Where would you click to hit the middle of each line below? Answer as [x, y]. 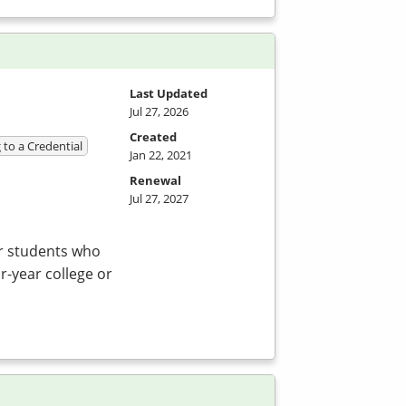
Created [153, 137]
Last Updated [169, 94]
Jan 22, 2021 [161, 155]
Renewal [155, 181]
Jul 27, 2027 [159, 199]
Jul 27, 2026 [159, 112]
